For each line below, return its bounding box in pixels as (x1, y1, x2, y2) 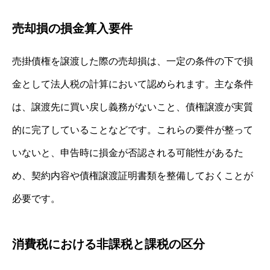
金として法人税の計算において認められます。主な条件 (12, 78, 253, 89)
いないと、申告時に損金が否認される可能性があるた (12, 147, 243, 158)
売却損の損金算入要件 (12, 21, 133, 35)
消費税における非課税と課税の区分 (12, 237, 205, 251)
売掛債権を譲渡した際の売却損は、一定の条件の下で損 (12, 55, 253, 66)
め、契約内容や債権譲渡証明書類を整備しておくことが (12, 170, 253, 181)
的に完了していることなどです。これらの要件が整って (12, 124, 253, 135)
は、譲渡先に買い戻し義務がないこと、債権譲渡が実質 (12, 101, 253, 112)
